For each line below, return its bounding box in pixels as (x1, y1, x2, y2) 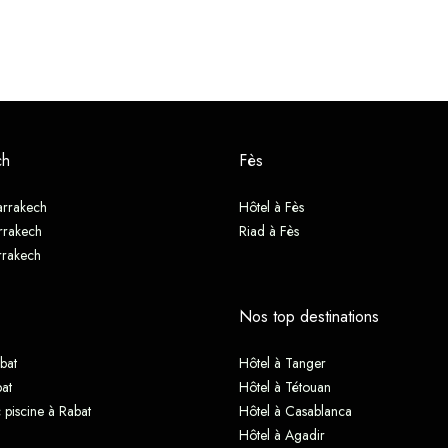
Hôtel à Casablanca (239, 400, 352, 421)
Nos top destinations (239, 304, 379, 328)
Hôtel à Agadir (239, 424, 325, 445)
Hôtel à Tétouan (239, 376, 331, 397)
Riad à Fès (239, 220, 299, 241)
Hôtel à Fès (239, 196, 304, 217)
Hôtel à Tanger (239, 352, 326, 373)
